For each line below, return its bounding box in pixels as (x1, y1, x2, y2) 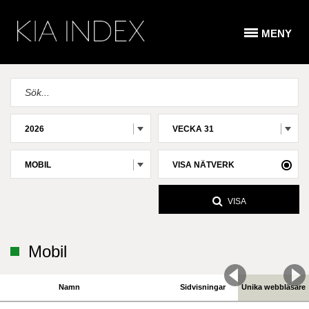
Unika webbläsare (241, 283, 306, 291)
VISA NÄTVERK (172, 160, 235, 170)
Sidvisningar (179, 283, 226, 291)
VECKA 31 (172, 124, 214, 134)
